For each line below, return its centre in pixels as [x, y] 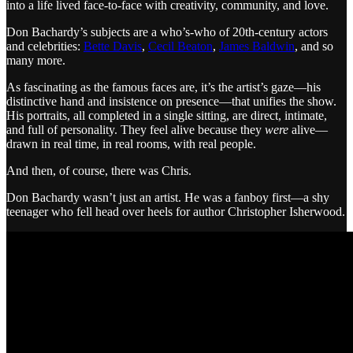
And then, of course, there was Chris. [99, 170]
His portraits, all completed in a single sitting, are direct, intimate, [167, 115]
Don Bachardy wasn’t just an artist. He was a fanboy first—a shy [168, 197]
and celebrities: [45, 46]
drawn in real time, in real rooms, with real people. [131, 143]
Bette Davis [113, 46]
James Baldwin [257, 46]
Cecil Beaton [180, 46]
